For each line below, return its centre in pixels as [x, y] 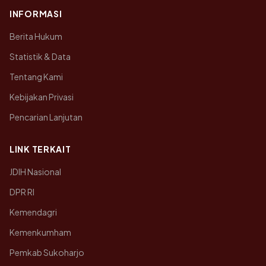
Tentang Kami [36, 77]
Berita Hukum [36, 36]
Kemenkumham [40, 232]
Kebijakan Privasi [42, 97]
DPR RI [22, 192]
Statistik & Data [40, 56]
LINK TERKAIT [40, 149]
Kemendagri [33, 212]
